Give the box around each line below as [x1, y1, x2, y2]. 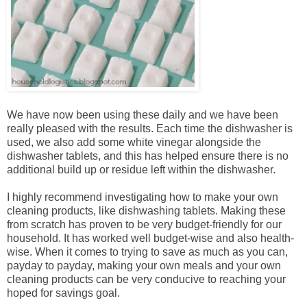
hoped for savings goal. [7, 287, 120, 299]
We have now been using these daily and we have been [7, 109, 278, 121]
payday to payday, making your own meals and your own [7, 260, 281, 272]
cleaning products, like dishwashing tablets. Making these [7, 205, 286, 217]
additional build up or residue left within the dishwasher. [7, 164, 275, 176]
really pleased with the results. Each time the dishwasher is [7, 123, 293, 135]
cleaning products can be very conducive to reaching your [7, 273, 286, 286]
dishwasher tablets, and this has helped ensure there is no [7, 150, 288, 162]
